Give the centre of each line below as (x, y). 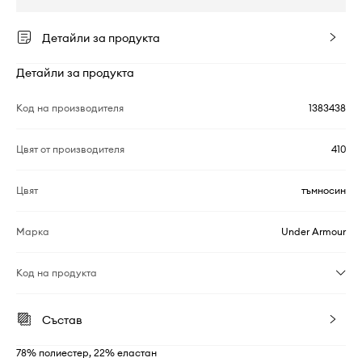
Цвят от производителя (70, 149)
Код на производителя (70, 107)
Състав (62, 320)
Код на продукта (57, 272)
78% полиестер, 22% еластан (86, 352)
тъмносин (324, 190)
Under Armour (314, 231)
